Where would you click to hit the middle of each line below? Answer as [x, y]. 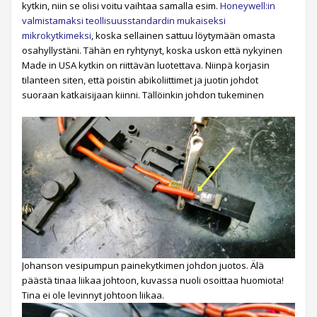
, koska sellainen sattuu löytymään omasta [183, 35]
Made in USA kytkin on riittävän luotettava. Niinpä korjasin [146, 65]
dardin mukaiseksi [186, 20]
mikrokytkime [51, 35]
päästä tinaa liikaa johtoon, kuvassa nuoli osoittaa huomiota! [153, 281]
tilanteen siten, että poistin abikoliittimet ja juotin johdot [140, 80]
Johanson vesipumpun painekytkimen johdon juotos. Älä [143, 266]
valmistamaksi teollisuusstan [84, 20]
